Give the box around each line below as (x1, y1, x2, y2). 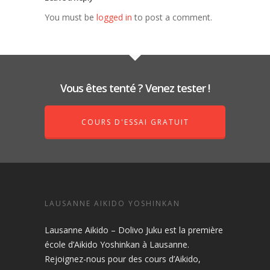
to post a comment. (132, 11, 212, 24)
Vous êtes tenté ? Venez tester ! (60, 81, 210, 96)
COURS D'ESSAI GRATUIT (81, 117, 189, 128)
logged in (96, 11, 132, 24)
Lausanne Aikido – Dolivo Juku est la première (45, 224, 223, 236)
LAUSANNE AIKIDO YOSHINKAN (45, 198, 180, 209)
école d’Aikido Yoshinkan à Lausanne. (45, 239, 189, 251)
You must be (45, 11, 96, 24)
